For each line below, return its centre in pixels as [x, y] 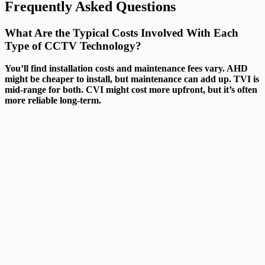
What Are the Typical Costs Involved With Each [122, 33]
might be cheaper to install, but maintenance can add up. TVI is [132, 79]
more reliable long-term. [53, 101]
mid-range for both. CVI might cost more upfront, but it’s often [131, 90]
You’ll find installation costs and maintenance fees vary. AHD [126, 69]
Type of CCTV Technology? [73, 46]
